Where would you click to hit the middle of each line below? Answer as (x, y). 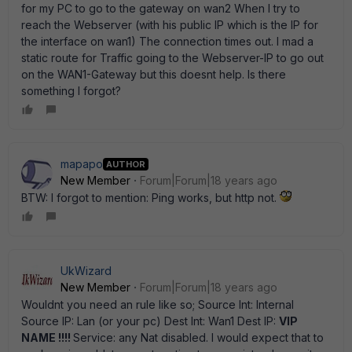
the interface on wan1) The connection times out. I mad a (167, 41)
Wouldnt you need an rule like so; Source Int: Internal (158, 304)
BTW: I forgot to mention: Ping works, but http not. (150, 198)
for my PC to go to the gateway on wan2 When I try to (161, 8)
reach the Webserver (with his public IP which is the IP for (170, 25)
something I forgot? (71, 91)
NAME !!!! (47, 337)
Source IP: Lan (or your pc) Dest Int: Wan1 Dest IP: (150, 321)
